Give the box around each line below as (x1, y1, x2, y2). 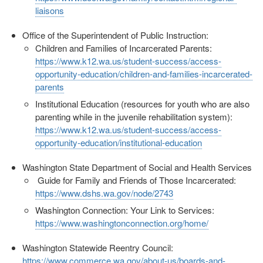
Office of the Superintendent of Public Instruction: (22, 29, 208, 42)
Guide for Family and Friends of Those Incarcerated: (35, 174, 236, 187)
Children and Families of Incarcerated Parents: (35, 42, 212, 55)
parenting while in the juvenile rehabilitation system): (35, 110, 232, 123)
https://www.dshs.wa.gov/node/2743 (35, 187, 173, 200)
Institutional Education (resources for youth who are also (35, 97, 249, 110)
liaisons (35, 4, 64, 17)
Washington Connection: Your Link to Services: (35, 204, 214, 217)
